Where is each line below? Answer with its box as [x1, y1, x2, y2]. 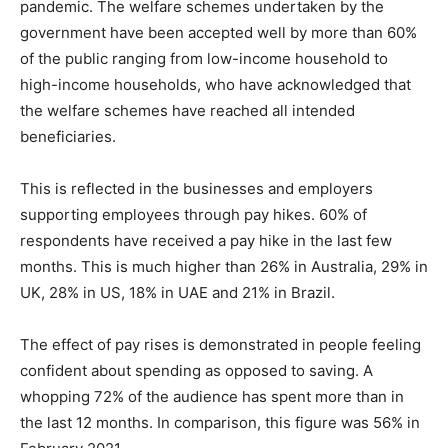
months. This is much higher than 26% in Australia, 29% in [20, 257, 428, 277]
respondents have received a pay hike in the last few [20, 231, 392, 251]
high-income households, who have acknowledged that [20, 75, 411, 95]
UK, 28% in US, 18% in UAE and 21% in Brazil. [20, 283, 335, 303]
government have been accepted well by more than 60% [20, 23, 417, 43]
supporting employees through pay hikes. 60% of [20, 205, 367, 225]
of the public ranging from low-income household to [20, 49, 388, 69]
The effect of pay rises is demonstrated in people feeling [20, 335, 421, 355]
